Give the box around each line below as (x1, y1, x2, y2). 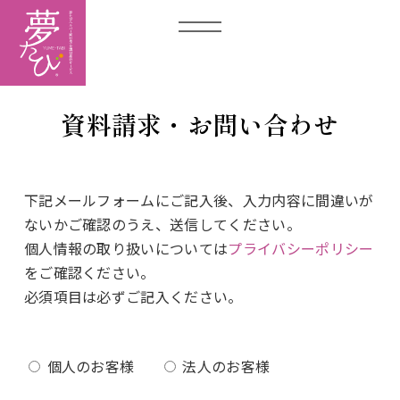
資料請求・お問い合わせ (61, 106, 339, 142)
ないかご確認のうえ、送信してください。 (23, 213, 301, 235)
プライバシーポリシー (228, 237, 374, 259)
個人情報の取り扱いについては (23, 237, 229, 259)
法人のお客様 (182, 355, 271, 377)
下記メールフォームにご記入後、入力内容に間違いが (23, 189, 374, 211)
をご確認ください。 (23, 262, 155, 283)
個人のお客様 (46, 355, 135, 377)
